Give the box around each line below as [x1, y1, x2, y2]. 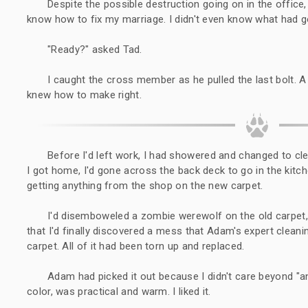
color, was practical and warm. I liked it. [27, 285, 211, 298]
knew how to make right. [27, 88, 142, 101]
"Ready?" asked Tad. [47, 43, 142, 56]
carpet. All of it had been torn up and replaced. [27, 239, 245, 252]
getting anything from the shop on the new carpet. [27, 179, 263, 192]
